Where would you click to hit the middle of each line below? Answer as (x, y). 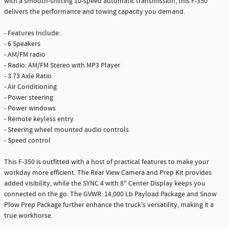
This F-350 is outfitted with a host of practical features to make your (107, 162)
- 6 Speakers (22, 44)
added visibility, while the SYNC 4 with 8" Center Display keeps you (105, 183)
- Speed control (27, 140)
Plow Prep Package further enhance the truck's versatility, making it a (109, 205)
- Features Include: (32, 33)
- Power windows (30, 108)
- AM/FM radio (25, 54)
